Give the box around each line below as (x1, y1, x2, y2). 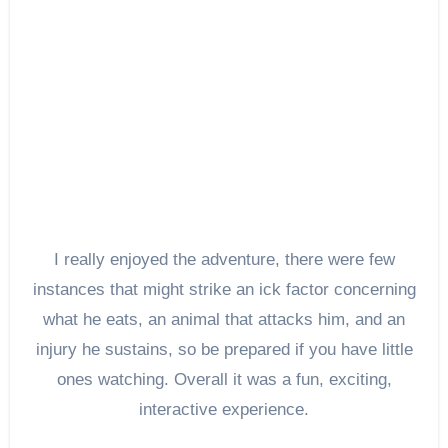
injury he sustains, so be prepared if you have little (35, 339, 413, 359)
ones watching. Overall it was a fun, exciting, (56, 369, 392, 389)
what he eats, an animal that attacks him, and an (43, 309, 405, 329)
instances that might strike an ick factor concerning (32, 279, 416, 299)
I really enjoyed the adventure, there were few (53, 249, 395, 269)
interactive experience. (139, 399, 309, 419)
